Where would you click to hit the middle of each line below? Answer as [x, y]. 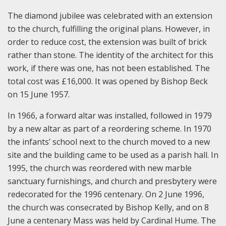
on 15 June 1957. [39, 95]
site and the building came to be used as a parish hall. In [113, 155]
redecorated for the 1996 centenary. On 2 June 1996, [106, 194]
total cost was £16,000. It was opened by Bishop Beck [108, 81]
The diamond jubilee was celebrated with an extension [110, 16]
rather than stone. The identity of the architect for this [110, 55]
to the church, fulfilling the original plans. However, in [109, 29]
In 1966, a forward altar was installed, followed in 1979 [110, 116]
